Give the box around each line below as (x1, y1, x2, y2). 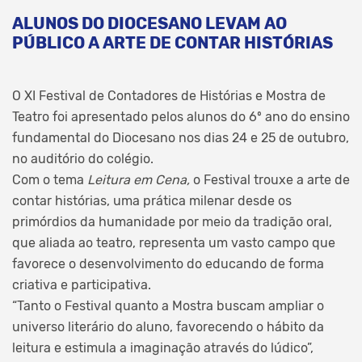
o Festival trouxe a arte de (193, 171, 350, 187)
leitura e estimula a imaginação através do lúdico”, (12, 339, 314, 356)
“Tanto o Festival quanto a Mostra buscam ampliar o (12, 297, 324, 314)
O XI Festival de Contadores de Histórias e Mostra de (12, 87, 326, 103)
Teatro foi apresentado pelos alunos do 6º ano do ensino (12, 108, 350, 124)
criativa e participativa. (12, 276, 151, 293)
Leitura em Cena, (87, 171, 193, 187)
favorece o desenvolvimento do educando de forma (12, 255, 324, 271)
